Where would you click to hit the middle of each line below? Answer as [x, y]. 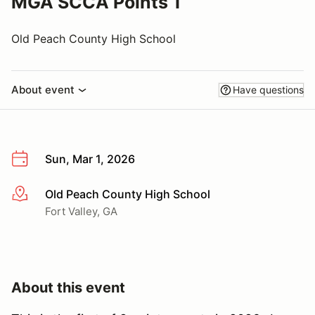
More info [36, 194]
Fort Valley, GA [81, 211]
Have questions [268, 90]
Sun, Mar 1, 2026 [90, 159]
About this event [68, 287]
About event [43, 90]
